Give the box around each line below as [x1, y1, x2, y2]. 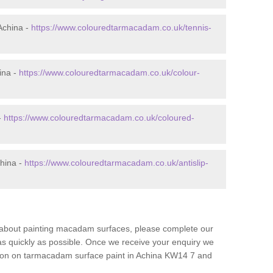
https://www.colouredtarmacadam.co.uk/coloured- [4, 113, 194, 122]
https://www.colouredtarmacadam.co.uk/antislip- [24, 158, 208, 168]
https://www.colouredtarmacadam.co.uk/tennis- [31, 23, 211, 32]
